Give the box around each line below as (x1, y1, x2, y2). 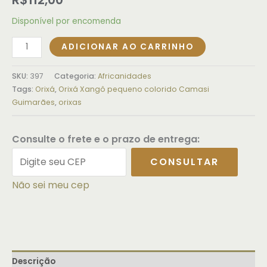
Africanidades (98, 71, 151, 82)
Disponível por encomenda (12, 15, 121, 27)
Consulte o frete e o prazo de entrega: (12, 132, 200, 146)
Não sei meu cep (12, 178, 89, 192)
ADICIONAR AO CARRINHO (61, 41, 194, 52)
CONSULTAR (150, 154, 219, 169)
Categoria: (54, 71, 98, 82)
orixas (58, 97, 82, 108)
